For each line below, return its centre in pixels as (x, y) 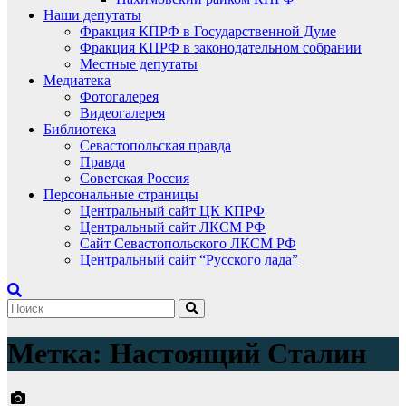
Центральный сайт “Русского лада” (189, 260)
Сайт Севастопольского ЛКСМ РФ (188, 243)
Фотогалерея (119, 97)
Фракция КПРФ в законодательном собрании (221, 48)
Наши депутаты (92, 15)
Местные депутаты (139, 64)
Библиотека (80, 129)
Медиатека (77, 80)
